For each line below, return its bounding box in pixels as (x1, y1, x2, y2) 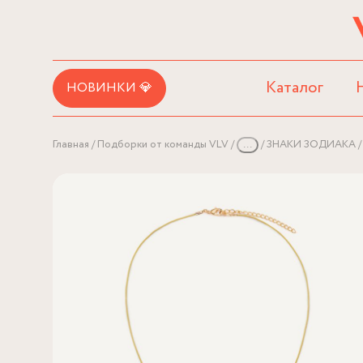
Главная (53, 137, 89, 153)
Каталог (266, 76, 324, 100)
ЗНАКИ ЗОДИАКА (267, 137, 356, 153)
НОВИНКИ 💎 (66, 79, 152, 98)
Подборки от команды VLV (97, 137, 228, 153)
